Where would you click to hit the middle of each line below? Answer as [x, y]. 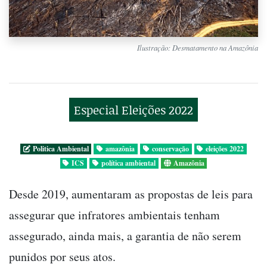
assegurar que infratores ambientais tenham [114, 215]
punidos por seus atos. [64, 256]
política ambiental [128, 163]
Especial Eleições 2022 [133, 109]
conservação [170, 148]
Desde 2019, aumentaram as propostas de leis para [131, 194]
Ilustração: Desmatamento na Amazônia [198, 47]
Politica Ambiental [60, 148]
